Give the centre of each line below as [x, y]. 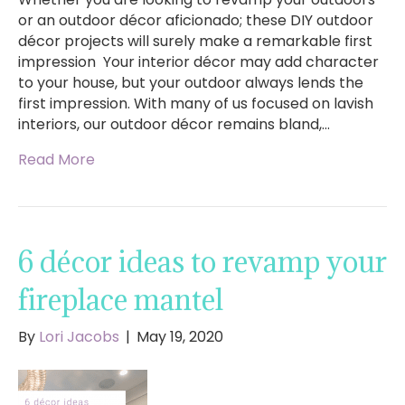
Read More [57, 160]
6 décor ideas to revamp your [202, 262]
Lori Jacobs [79, 337]
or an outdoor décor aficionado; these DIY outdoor [196, 21]
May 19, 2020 [180, 337]
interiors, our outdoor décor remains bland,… [174, 125]
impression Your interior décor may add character [198, 62]
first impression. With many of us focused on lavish [196, 104]
